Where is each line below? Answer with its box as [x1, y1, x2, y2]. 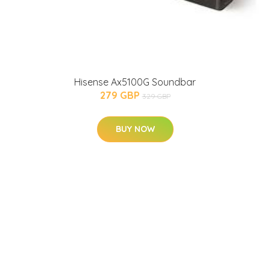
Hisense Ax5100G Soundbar [74, 75, 196, 88]
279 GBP [99, 89, 142, 101]
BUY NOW [115, 123, 155, 134]
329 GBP [142, 91, 171, 101]
